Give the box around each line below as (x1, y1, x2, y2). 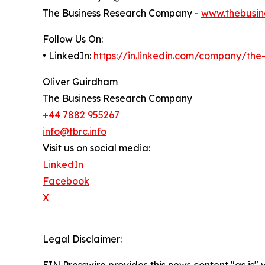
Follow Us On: (43, 33, 103, 46)
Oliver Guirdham (43, 76, 118, 88)
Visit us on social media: (43, 142, 150, 154)
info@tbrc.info (43, 125, 106, 138)
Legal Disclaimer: (43, 233, 122, 245)
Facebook (43, 175, 89, 188)
